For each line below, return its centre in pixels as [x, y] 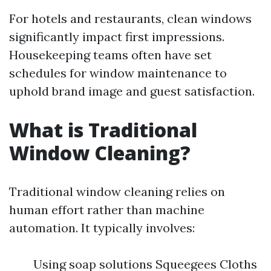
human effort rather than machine [107, 210]
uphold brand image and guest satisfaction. [132, 91]
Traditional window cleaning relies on [117, 191]
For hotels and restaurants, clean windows [130, 18]
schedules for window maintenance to [118, 73]
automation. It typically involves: [102, 228]
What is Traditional [103, 130]
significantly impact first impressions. [117, 37]
